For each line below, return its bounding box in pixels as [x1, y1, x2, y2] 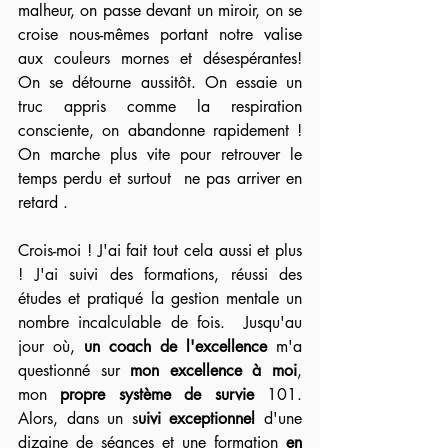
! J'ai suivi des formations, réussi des [18, 264, 302, 285]
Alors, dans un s [18, 408, 138, 429]
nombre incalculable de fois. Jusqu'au [18, 312, 302, 333]
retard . [18, 192, 68, 213]
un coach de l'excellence [84, 336, 276, 357]
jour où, [18, 336, 84, 357]
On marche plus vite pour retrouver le [18, 144, 302, 165]
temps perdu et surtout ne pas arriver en [18, 168, 302, 189]
